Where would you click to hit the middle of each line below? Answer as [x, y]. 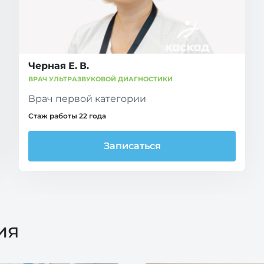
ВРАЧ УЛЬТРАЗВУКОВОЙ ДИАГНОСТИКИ [100, 79]
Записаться [132, 146]
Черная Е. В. [59, 65]
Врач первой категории [87, 98]
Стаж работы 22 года [67, 116]
